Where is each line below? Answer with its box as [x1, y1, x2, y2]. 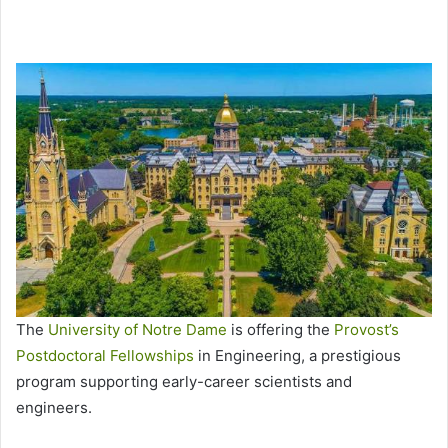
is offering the [227, 320, 334, 340]
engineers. [16, 398, 96, 418]
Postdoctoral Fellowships [16, 346, 194, 366]
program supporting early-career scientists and [16, 372, 352, 392]
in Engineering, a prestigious [194, 346, 401, 366]
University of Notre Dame [48, 320, 227, 340]
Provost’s [334, 320, 399, 340]
